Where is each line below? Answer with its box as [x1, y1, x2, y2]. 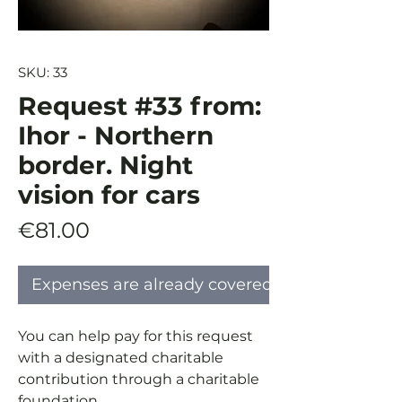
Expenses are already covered [31, 275, 273, 294]
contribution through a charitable [18, 371, 259, 388]
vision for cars [18, 179, 200, 210]
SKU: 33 [18, 64, 67, 81]
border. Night [18, 150, 193, 180]
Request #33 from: [18, 91, 261, 121]
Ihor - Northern [18, 120, 214, 151]
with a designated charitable [18, 349, 223, 366]
